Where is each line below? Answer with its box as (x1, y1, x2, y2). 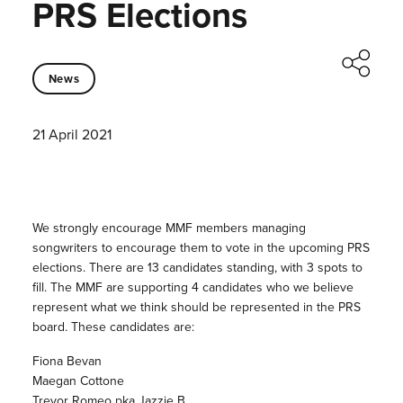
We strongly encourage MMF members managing (31, 219, 306, 238)
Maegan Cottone (31, 372, 124, 391)
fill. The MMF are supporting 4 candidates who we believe (31, 278, 354, 298)
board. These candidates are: (31, 318, 194, 337)
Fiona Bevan (31, 352, 102, 372)
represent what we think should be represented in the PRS (31, 298, 361, 318)
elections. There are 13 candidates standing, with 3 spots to (31, 258, 363, 278)
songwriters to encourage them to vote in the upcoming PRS (31, 238, 370, 258)
